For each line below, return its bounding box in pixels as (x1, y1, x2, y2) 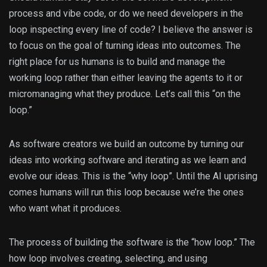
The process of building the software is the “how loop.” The (9, 237, 255, 249)
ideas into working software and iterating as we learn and (9, 154, 246, 166)
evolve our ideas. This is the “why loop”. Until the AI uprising (9, 170, 257, 182)
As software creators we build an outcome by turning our (9, 138, 244, 150)
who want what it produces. (9, 203, 122, 215)
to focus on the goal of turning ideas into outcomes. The (9, 40, 241, 52)
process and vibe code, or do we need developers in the (9, 8, 243, 20)
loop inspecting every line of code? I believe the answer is (9, 24, 253, 36)
